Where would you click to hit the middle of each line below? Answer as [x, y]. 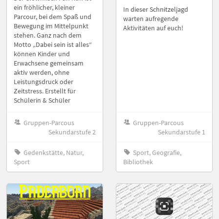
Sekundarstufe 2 [72, 132]
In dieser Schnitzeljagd [156, 10]
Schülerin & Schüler [42, 100]
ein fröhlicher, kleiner [44, 8]
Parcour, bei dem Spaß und [53, 17]
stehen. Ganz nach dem [48, 35]
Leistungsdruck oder [44, 82]
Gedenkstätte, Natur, [54, 152]
